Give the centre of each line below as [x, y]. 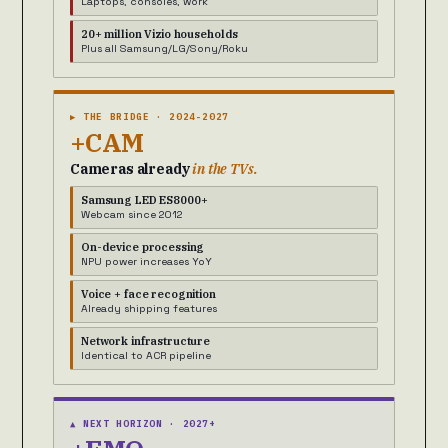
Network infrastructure [146, 341]
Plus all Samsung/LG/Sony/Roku [164, 49]
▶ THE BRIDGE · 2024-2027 [149, 117]
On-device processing [143, 247]
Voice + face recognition [148, 294]
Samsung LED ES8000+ [144, 200]
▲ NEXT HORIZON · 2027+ [143, 424]
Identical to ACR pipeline [146, 356]
